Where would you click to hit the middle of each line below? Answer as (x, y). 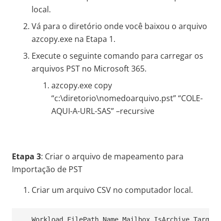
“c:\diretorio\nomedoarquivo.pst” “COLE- (127, 98)
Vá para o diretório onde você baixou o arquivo (119, 26)
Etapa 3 (26, 157)
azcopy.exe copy (82, 86)
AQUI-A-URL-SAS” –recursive (103, 111)
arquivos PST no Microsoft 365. (89, 69)
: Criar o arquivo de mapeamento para (112, 157)
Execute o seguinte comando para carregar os (117, 56)
